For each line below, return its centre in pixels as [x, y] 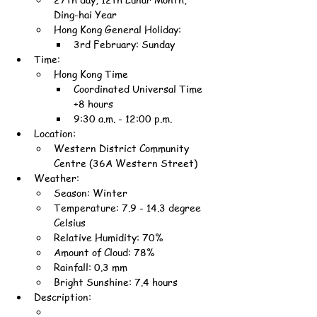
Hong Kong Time [91, 74]
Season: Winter [91, 192]
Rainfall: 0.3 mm [91, 267]
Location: [55, 133]
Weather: [57, 178]
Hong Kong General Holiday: [117, 29]
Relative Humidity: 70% [108, 237]
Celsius [70, 222]
